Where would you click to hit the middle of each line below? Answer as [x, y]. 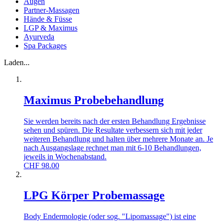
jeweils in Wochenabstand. [65, 157]
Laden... [17, 63]
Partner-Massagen [52, 10]
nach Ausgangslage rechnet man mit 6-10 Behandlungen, [112, 148]
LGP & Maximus [51, 28]
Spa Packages [45, 46]
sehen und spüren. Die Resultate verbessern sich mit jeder [113, 130]
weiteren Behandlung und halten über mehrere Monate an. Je [118, 139]
